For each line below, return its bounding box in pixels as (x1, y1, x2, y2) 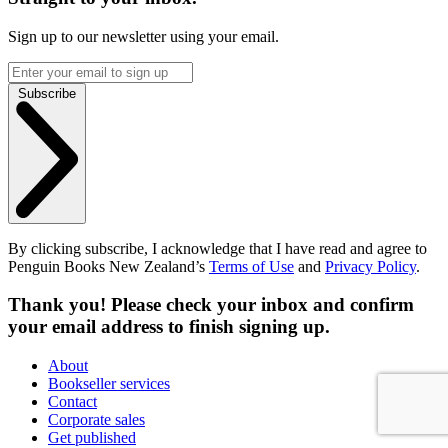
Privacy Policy (325, 257, 416, 275)
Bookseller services (48, 375, 170, 393)
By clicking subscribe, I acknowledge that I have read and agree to (8, 239, 427, 257)
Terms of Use (209, 257, 294, 275)
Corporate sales (48, 411, 145, 429)
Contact (48, 393, 97, 411)
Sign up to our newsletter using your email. (8, 28, 279, 46)
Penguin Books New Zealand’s (8, 257, 209, 275)
